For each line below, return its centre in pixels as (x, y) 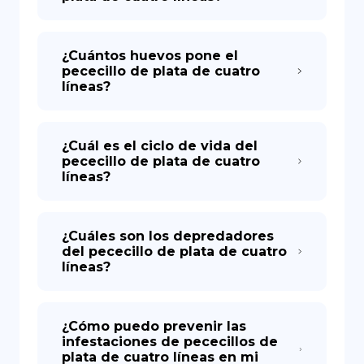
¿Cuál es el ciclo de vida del (160, 146)
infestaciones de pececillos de (170, 342)
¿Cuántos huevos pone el (150, 56)
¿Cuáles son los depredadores (168, 236)
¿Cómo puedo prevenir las (154, 326)
